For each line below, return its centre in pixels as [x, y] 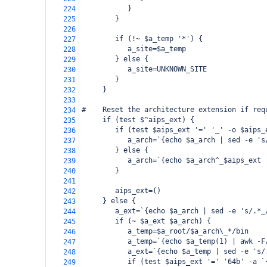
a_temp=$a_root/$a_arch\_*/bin [165, 231]
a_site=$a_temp [134, 49]
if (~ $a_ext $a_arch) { [146, 221]
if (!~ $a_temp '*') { [142, 39]
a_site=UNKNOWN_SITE [144, 69]
